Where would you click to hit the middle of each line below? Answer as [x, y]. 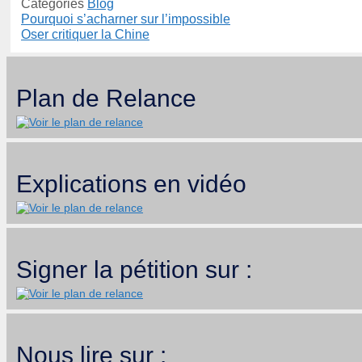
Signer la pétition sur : [134, 269]
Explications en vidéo [131, 183]
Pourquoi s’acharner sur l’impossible [126, 19]
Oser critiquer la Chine [85, 35]
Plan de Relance [106, 99]
